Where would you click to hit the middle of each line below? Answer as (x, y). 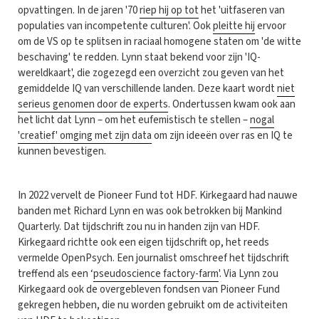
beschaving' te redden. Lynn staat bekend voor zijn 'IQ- (139, 57)
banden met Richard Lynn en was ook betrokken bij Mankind (150, 211)
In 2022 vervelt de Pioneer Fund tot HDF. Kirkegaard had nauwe (158, 195)
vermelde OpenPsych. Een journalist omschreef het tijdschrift (153, 258)
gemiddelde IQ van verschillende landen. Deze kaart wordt (147, 88)
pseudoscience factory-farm (156, 273)
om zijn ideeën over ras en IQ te (222, 135)
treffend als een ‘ (56, 273)
